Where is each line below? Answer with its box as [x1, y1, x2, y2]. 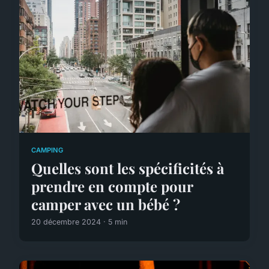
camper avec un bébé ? [31, 194, 180, 214]
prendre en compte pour [31, 176, 193, 196]
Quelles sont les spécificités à [31, 158, 224, 178]
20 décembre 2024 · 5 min [31, 217, 127, 226]
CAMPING [31, 145, 63, 154]
